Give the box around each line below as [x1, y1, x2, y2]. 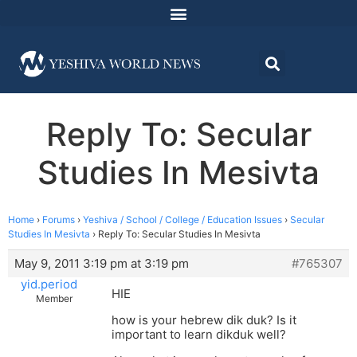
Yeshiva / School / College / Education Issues [83, 214, 282, 226]
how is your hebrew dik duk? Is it [112, 312, 296, 328]
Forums [42, 214, 75, 226]
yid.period [21, 277, 77, 292]
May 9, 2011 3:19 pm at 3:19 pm [14, 256, 189, 272]
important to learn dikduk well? [112, 327, 286, 343]
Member [35, 292, 73, 305]
